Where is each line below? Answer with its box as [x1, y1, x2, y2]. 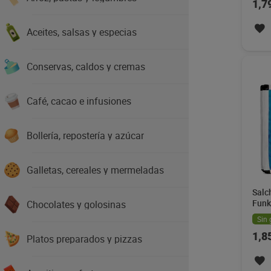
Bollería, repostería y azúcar [27, 129, 144, 142]
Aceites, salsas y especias [27, 25, 137, 39]
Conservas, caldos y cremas [27, 60, 145, 73]
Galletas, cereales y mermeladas [27, 163, 164, 177]
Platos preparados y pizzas [27, 232, 142, 246]
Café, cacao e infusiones [27, 94, 131, 108]
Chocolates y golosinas [27, 198, 126, 211]
